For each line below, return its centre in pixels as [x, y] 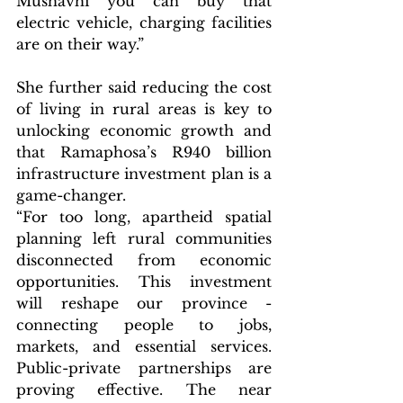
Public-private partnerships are [144, 367]
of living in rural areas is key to [144, 108]
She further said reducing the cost [144, 87]
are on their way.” [80, 44]
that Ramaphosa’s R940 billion [144, 152]
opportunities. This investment [144, 281]
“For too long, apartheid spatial [144, 216]
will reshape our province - [144, 303]
